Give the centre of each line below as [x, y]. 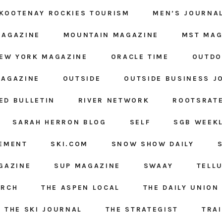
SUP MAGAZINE [87, 166]
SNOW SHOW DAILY [153, 144]
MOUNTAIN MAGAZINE [111, 35]
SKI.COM [70, 144]
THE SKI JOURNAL [44, 210]
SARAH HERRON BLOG [59, 122]
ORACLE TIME [140, 57]
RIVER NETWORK [114, 101]
